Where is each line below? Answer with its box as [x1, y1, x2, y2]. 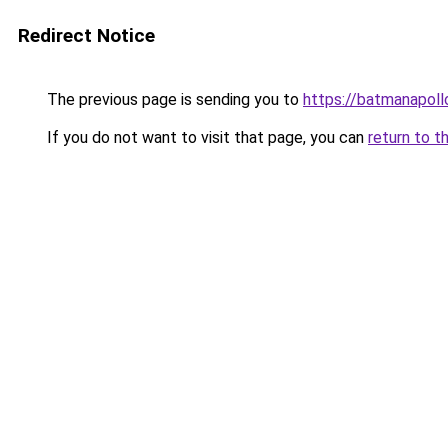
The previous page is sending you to [43, 90, 303, 109]
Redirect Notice [18, 24, 155, 47]
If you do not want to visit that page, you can [43, 128, 368, 147]
